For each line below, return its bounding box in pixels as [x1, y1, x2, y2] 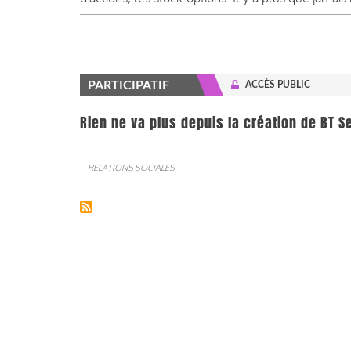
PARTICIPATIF [88, 79, 169, 92]
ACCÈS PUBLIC [245, 80, 310, 90]
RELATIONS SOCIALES [88, 162, 175, 174]
